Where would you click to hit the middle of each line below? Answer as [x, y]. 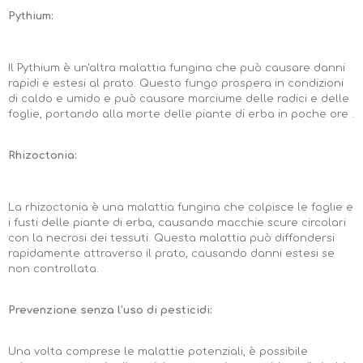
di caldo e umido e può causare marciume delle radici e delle [179, 98]
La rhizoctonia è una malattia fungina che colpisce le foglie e [181, 207]
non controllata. [53, 269]
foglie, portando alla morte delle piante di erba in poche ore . [181, 114]
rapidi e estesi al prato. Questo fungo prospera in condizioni [176, 83]
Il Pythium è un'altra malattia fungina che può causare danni [177, 68]
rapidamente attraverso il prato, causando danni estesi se [171, 253]
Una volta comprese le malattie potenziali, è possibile [158, 351]
